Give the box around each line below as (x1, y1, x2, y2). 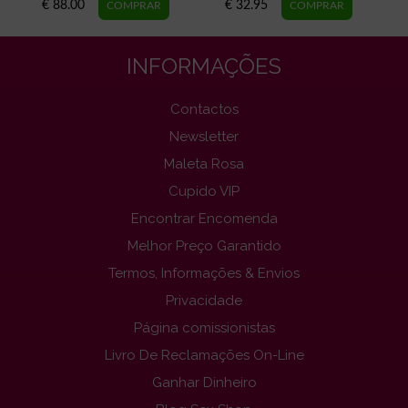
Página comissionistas (133, 319, 275, 336)
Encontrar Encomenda (130, 209, 278, 227)
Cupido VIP (168, 182, 240, 199)
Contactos (169, 100, 239, 117)
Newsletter (169, 127, 239, 145)
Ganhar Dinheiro (151, 373, 257, 391)
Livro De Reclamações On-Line (104, 346, 304, 363)
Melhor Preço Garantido (127, 237, 281, 254)
